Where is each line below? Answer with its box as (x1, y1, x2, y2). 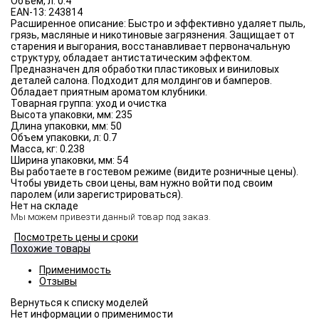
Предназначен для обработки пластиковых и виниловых (11, 63, 279, 75)
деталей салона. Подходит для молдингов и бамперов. (11, 75, 272, 87)
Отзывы (39, 276, 77, 288)
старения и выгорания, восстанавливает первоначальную (11, 41, 291, 53)
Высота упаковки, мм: (11, 109, 115, 121)
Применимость (39, 264, 111, 276)
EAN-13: (11, 6, 48, 19)
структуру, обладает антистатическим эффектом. (11, 52, 252, 64)
